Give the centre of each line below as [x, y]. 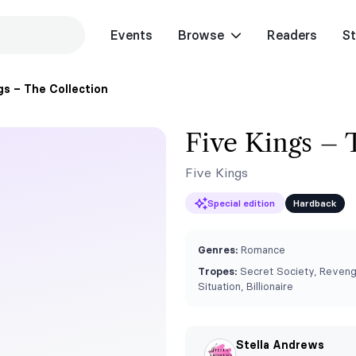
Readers [292, 35]
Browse [201, 35]
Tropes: [217, 271]
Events [131, 35]
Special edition [241, 203]
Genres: [218, 250]
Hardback [315, 203]
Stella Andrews [280, 345]
